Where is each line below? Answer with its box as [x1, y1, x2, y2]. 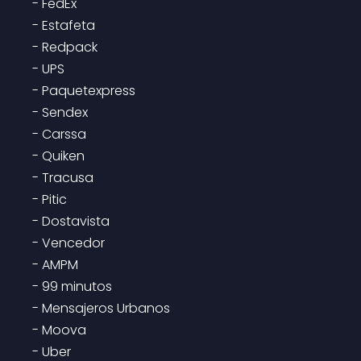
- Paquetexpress [32, 81, 135, 100]
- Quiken [32, 147, 85, 165]
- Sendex [32, 103, 88, 122]
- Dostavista [32, 212, 110, 230]
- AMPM [32, 255, 78, 274]
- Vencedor [32, 234, 105, 252]
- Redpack [32, 38, 98, 56]
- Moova [32, 321, 86, 339]
